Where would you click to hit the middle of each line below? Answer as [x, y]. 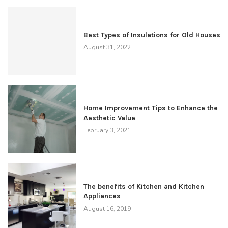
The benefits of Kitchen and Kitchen [144, 187]
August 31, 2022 [107, 48]
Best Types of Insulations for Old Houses [152, 35]
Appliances [102, 196]
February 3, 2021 [107, 131]
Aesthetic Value [109, 118]
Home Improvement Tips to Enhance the [150, 108]
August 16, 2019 [107, 209]
